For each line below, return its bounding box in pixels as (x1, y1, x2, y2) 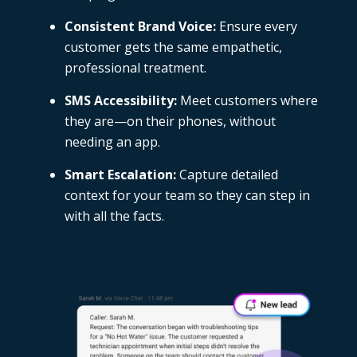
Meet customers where (176, 92, 318, 110)
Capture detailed (175, 166, 278, 184)
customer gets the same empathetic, (64, 38, 282, 57)
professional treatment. (64, 59, 206, 77)
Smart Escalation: (64, 166, 176, 184)
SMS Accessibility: (64, 92, 177, 110)
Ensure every (215, 18, 297, 36)
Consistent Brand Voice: (64, 18, 216, 36)
